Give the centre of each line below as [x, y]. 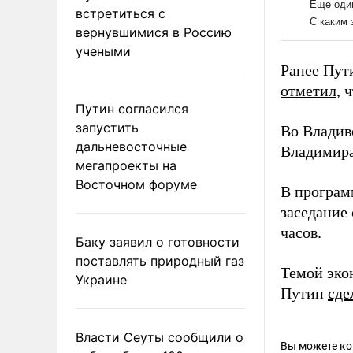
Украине [101, 279]
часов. [301, 233]
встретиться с [121, 13]
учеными [103, 51]
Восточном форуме [136, 184]
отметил [308, 91]
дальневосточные [131, 146]
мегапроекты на [126, 165]
